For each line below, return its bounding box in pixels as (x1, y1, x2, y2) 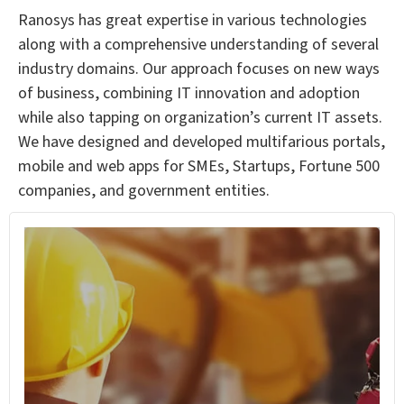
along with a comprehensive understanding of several (18, 33, 379, 57)
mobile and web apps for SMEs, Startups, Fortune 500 (18, 155, 380, 179)
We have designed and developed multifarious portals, (18, 131, 385, 154)
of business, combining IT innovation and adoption (18, 82, 360, 106)
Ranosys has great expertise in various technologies (18, 9, 367, 32)
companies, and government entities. (18, 179, 270, 203)
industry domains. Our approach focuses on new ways (18, 58, 380, 81)
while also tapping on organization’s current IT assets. (18, 106, 382, 130)
